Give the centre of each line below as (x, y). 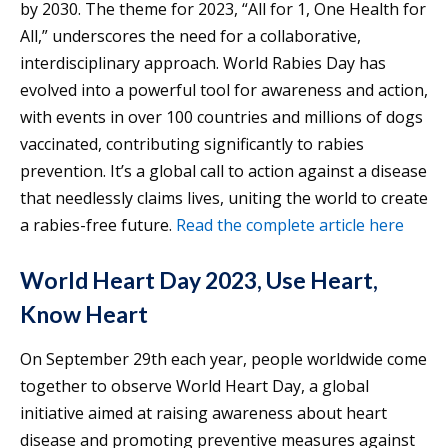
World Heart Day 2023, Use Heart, (199, 279)
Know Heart (84, 313)
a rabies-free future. (98, 224)
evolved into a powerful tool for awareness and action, (224, 89)
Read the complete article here (290, 224)
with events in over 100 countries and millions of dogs (221, 116)
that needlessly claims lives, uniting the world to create (224, 197)
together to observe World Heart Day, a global (194, 385)
